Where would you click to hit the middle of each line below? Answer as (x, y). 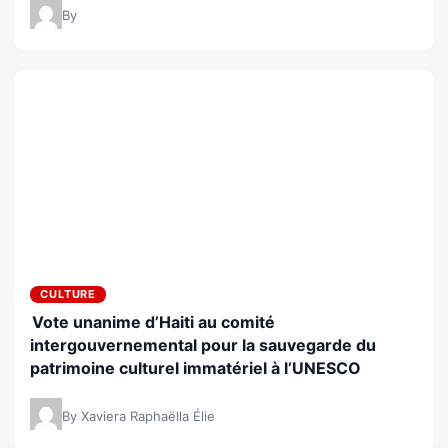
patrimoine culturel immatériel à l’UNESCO (195, 368)
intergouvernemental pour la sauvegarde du (203, 345)
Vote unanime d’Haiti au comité (153, 322)
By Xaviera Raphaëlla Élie (138, 416)
